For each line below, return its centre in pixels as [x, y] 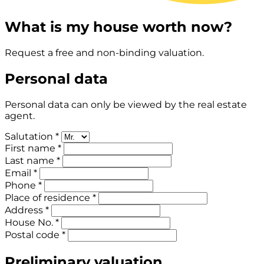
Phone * [23, 185]
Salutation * [32, 136]
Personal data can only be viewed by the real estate [126, 104]
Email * [21, 173]
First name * [33, 148]
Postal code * [35, 235]
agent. [20, 115]
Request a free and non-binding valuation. [104, 52]
